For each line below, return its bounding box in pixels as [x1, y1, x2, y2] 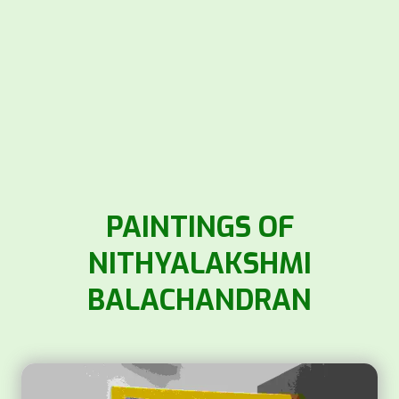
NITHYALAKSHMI [87, 245, 312, 283]
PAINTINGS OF [105, 208, 294, 247]
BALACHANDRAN [87, 281, 312, 320]
